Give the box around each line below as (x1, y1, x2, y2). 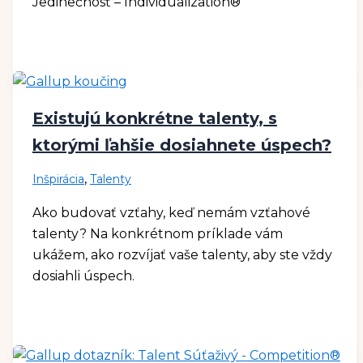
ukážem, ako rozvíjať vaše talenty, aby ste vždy (32, 247, 332, 263)
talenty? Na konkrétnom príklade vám (32, 226, 283, 242)
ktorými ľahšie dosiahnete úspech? (32, 135, 331, 156)
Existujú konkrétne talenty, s (32, 109, 277, 129)
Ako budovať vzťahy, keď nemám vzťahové (32, 205, 310, 221)
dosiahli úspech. (32, 268, 135, 284)
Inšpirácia (32, 172, 84, 187)
